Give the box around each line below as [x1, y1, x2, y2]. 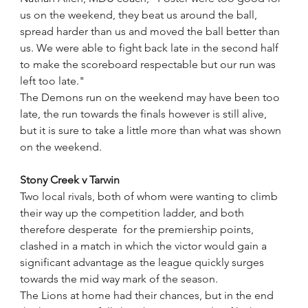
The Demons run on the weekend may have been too [20, 91, 283, 104]
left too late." [20, 74, 85, 87]
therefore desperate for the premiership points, [20, 223, 257, 236]
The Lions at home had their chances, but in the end [20, 289, 277, 302]
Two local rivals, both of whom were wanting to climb [20, 190, 281, 203]
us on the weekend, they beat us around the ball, [20, 8, 261, 21]
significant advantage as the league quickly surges [20, 256, 267, 269]
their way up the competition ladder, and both [20, 206, 247, 219]
